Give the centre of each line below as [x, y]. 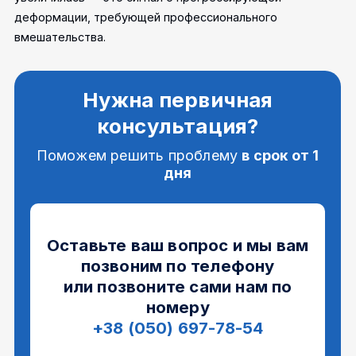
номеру [178, 308]
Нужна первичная [178, 99]
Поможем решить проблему [139, 155]
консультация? [178, 126]
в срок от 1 [281, 155]
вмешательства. [60, 37]
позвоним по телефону [178, 266]
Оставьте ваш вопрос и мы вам [178, 246]
